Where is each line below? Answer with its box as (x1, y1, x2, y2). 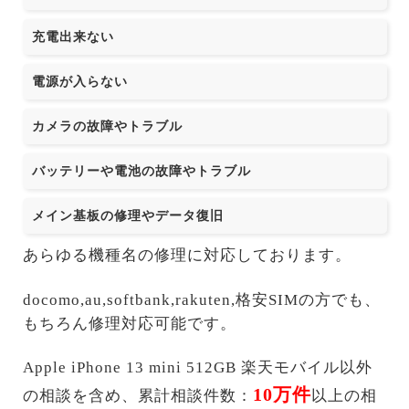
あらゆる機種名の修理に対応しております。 (22, 246, 351, 265)
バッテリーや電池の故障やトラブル (31, 164, 251, 178)
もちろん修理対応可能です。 (22, 314, 236, 332)
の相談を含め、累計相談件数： (22, 386, 253, 404)
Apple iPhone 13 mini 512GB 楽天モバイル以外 (22, 358, 372, 376)
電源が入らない (31, 75, 128, 89)
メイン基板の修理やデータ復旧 (31, 209, 224, 223)
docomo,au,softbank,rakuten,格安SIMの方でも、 (22, 290, 381, 309)
